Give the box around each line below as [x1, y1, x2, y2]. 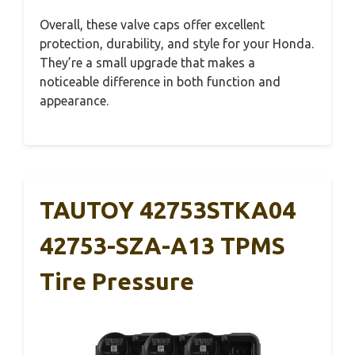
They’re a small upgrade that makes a [40, 55, 255, 70]
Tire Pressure [40, 267, 194, 295]
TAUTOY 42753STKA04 [40, 196, 296, 223]
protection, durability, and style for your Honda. [40, 36, 314, 51]
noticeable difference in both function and [40, 74, 281, 89]
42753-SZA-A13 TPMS [40, 231, 285, 259]
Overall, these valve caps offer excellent [40, 17, 265, 32]
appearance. [40, 93, 109, 108]
